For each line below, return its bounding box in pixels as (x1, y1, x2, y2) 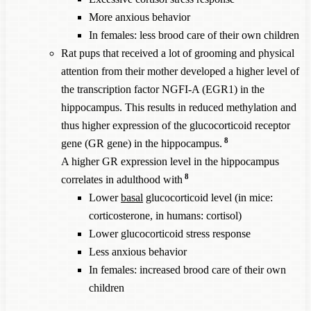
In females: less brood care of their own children (89, 28, 299, 41)
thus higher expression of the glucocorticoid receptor (61, 119, 290, 131)
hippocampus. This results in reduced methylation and (61, 101, 296, 113)
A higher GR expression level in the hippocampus (61, 155, 279, 167)
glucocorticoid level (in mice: (143, 191, 273, 203)
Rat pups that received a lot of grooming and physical (61, 47, 294, 59)
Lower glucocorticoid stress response (89, 227, 251, 239)
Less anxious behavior (89, 245, 187, 258)
